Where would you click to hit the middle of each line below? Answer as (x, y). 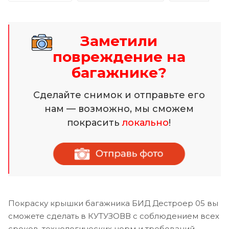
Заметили (119, 41)
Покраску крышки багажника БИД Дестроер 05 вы (113, 203)
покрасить (95, 122)
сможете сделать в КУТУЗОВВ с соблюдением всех (114, 216)
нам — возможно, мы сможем (119, 109)
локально (145, 122)
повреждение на (119, 56)
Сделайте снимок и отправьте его (119, 95)
